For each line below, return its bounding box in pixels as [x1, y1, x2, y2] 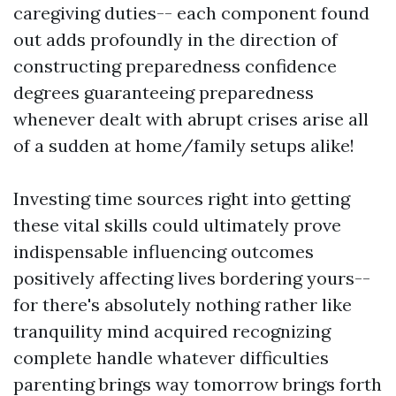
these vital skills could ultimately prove [13, 213, 341, 236]
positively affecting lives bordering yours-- [13, 266, 370, 289]
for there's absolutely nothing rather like [13, 293, 352, 316]
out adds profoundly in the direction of [13, 27, 338, 50]
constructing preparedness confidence [13, 54, 337, 77]
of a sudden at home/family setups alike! [13, 133, 354, 156]
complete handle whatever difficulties [13, 346, 329, 369]
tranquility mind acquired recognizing [13, 319, 331, 342]
